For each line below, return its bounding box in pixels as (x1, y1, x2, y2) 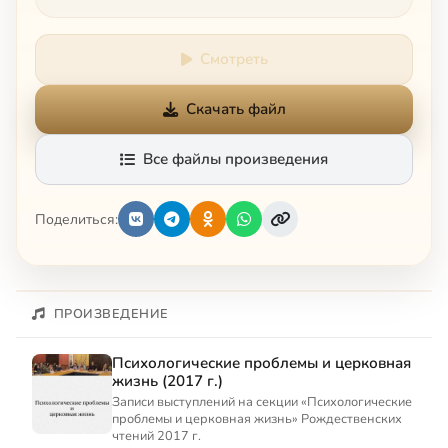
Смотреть (199, 49, 268, 70)
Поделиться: (35, 209, 118, 229)
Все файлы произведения (143, 149, 328, 170)
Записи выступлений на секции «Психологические (112, 393, 412, 412)
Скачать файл (185, 99, 286, 120)
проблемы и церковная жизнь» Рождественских (112, 410, 402, 429)
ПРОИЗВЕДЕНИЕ (53, 305, 169, 324)
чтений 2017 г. (112, 427, 201, 446)
